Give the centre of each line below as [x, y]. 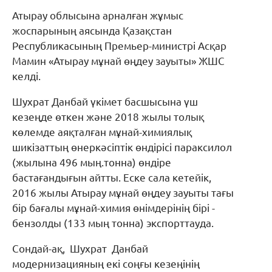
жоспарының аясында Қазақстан [92, 30]
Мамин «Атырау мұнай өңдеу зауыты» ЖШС [118, 61]
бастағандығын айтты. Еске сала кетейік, [112, 177]
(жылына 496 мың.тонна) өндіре [92, 162]
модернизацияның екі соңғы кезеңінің [106, 263]
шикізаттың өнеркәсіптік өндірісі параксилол [122, 147]
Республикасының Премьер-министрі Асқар [119, 46]
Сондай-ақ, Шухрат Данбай [80, 248]
